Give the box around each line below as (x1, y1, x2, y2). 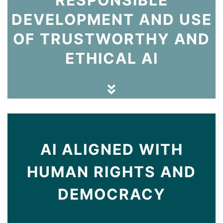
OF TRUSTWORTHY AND (13, 29, 210, 48)
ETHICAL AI (65, 49, 158, 67)
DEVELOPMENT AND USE (11, 10, 212, 28)
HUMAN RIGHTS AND (27, 162, 196, 181)
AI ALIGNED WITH (40, 140, 183, 158)
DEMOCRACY (57, 185, 166, 203)
